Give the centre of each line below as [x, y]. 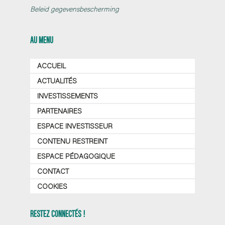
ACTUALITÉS [57, 81]
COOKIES [52, 186]
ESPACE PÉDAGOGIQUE [76, 156]
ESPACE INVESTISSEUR [75, 126]
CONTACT [53, 171]
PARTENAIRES [60, 111]
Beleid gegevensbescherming [75, 9]
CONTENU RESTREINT [72, 141]
